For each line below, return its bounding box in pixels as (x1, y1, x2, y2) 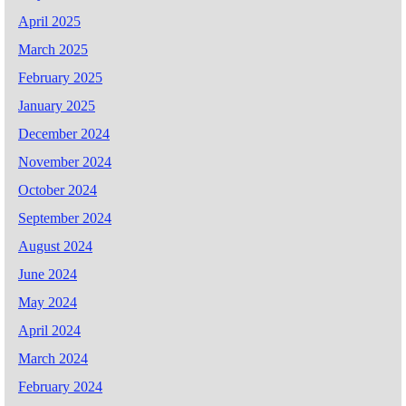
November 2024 (18, 154, 111, 170)
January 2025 (18, 98, 95, 114)
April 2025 (18, 14, 81, 30)
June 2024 (18, 266, 77, 283)
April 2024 (18, 323, 81, 339)
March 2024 (18, 351, 88, 367)
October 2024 (18, 182, 97, 198)
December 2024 (18, 126, 110, 142)
